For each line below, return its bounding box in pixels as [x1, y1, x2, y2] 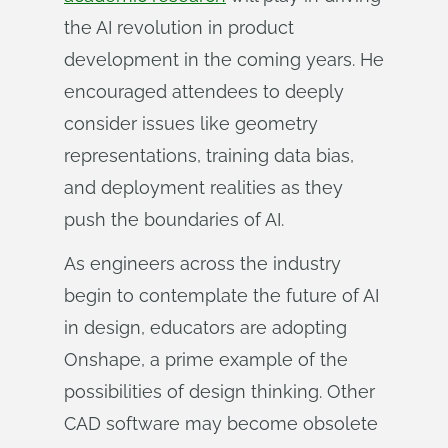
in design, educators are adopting [64, 317, 347, 338]
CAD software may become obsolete [64, 413, 378, 434]
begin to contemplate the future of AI [64, 285, 379, 306]
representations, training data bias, [64, 145, 354, 166]
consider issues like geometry [64, 113, 318, 134]
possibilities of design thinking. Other [64, 381, 375, 402]
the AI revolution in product [64, 17, 294, 38]
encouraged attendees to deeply [64, 81, 344, 102]
